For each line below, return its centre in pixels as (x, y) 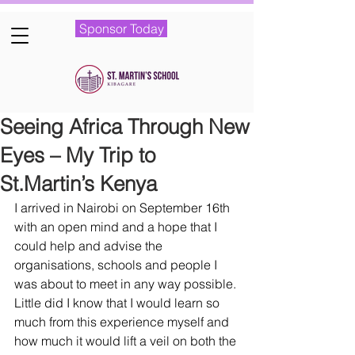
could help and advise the (90, 246)
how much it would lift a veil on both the (127, 341)
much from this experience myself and (123, 322)
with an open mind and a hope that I (117, 227)
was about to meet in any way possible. (127, 284)
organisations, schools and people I (117, 265)
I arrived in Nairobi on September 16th (124, 208)
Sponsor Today (121, 29)
